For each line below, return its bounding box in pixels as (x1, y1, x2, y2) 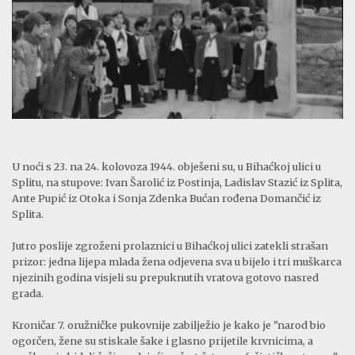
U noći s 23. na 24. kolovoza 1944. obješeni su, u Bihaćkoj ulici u (12, 160, 321, 174)
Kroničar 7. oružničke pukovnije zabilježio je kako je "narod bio (12, 319, 326, 332)
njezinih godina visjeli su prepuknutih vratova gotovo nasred (12, 271, 319, 284)
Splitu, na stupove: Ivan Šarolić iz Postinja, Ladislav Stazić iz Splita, (12, 176, 342, 189)
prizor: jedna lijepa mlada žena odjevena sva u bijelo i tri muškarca (12, 255, 342, 269)
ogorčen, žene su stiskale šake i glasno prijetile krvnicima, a (12, 334, 313, 348)
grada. (12, 287, 44, 300)
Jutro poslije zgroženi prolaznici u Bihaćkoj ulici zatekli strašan (12, 239, 328, 253)
